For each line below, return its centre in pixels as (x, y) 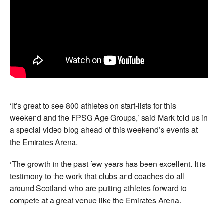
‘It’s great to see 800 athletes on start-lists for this (93, 105)
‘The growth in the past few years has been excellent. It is (108, 163)
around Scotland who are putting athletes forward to (98, 188)
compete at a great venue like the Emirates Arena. (95, 200)
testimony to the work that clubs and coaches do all (97, 176)
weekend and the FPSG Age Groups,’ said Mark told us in (109, 117)
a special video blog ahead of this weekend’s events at (104, 129)
